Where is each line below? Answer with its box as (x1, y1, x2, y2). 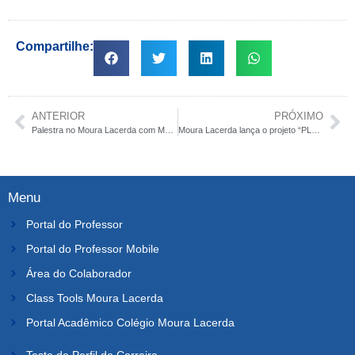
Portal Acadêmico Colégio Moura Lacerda (25, 315, 235, 329)
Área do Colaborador (25, 266, 132, 280)
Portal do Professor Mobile (25, 242, 159, 255)
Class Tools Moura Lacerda (25, 291, 163, 304)
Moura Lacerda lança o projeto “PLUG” (311, 124, 320, 135)
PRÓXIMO (274, 109, 323, 122)
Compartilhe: (16, 39, 94, 53)
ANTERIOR (32, 109, 85, 122)
